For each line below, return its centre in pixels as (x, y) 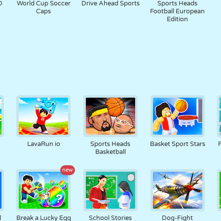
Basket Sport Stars (177, 144)
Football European (178, 11)
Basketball (110, 152)
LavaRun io (43, 144)
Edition (178, 19)
